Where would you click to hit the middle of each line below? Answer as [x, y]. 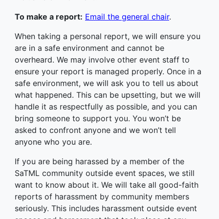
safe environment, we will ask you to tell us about [107, 83]
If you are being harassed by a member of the [99, 161]
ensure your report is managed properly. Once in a [108, 71]
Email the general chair [127, 17]
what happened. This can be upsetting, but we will [108, 95]
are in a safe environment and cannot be [89, 48]
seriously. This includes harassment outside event [106, 208]
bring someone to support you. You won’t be [98, 118]
